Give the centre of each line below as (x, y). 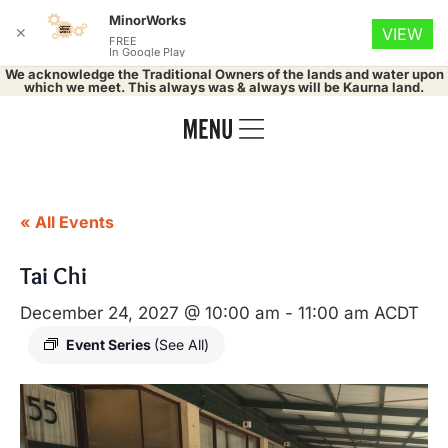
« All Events (67, 222)
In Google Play (147, 52)
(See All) (181, 344)
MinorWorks (147, 20)
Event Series (110, 344)
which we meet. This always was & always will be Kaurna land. (224, 87)
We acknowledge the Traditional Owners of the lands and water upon (224, 74)
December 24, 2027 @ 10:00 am (150, 313)
